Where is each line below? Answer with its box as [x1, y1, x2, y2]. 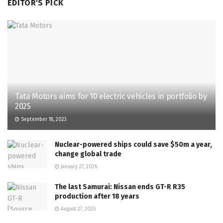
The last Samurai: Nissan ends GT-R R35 [55, 182, 185, 191]
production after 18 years [55, 192, 139, 201]
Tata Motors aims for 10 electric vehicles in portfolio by [15, 91, 207, 101]
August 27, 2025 [59, 206, 96, 212]
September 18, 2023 [19, 116, 67, 122]
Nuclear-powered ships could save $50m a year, [55, 140, 212, 149]
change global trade [55, 149, 121, 158]
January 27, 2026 [59, 163, 97, 170]
